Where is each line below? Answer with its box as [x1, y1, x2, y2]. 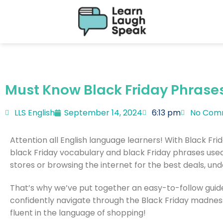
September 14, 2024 [64, 107, 142, 118]
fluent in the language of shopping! [10, 207, 146, 219]
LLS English [14, 107, 55, 118]
